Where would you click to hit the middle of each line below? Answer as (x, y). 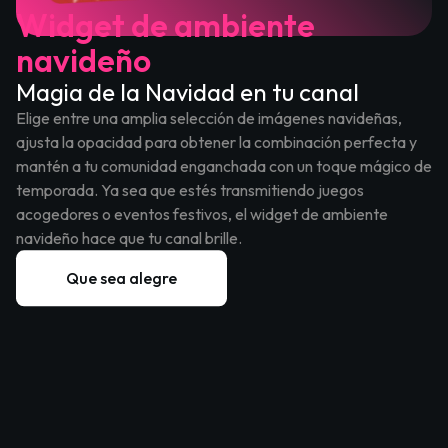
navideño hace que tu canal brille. (129, 238)
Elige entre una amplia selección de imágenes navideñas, (209, 118)
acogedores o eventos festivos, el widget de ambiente (202, 214)
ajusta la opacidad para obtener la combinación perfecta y (216, 142)
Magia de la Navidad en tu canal (187, 92)
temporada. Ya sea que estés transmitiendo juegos (190, 190)
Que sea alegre (121, 278)
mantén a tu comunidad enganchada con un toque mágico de (224, 166)
